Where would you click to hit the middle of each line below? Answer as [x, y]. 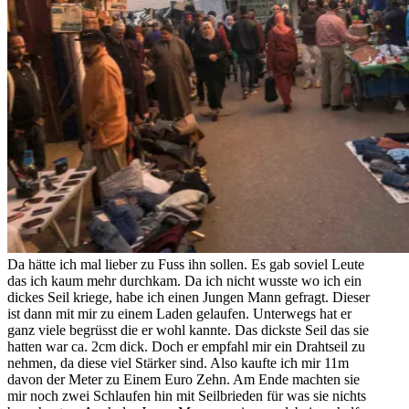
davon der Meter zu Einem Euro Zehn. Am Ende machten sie [184, 380]
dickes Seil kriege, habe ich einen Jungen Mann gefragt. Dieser [189, 298]
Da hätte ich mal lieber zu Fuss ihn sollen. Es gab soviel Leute [186, 265]
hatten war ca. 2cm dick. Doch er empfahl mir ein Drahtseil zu [186, 347]
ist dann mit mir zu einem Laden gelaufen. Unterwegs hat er [179, 314]
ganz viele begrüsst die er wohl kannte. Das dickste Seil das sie [188, 330]
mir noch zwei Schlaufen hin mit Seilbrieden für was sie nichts [187, 396]
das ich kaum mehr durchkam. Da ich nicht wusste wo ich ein [184, 281]
